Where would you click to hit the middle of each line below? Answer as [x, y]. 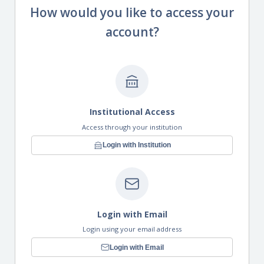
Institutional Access [132, 112]
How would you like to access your [132, 13]
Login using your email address [132, 229]
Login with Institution [136, 145]
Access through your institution [132, 127]
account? [132, 32]
